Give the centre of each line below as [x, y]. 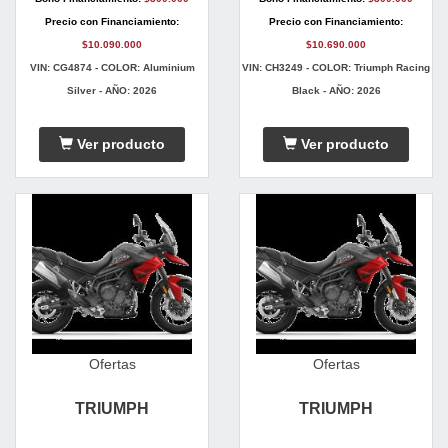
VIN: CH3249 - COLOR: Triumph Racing [336, 68]
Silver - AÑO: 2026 [112, 91]
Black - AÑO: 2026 [336, 91]
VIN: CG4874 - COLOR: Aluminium [112, 68]
